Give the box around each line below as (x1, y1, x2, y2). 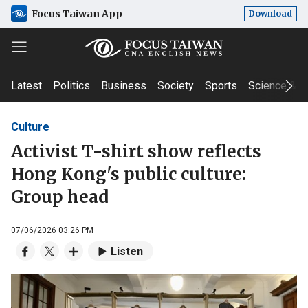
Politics (53, 79, 90, 92)
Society (157, 79, 194, 92)
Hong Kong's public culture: (11, 163, 246, 185)
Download (249, 8, 292, 19)
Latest (11, 79, 42, 92)
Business (101, 79, 146, 92)
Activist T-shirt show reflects (11, 140, 261, 162)
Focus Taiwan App (32, 7, 122, 20)
